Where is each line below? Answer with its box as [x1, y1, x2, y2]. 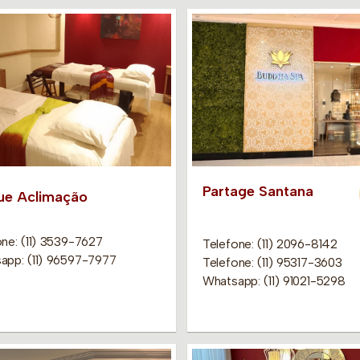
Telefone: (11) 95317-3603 [202, 254, 342, 270]
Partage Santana [202, 182, 313, 201]
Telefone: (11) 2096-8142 [202, 235, 337, 252]
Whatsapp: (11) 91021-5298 [202, 272, 346, 288]
